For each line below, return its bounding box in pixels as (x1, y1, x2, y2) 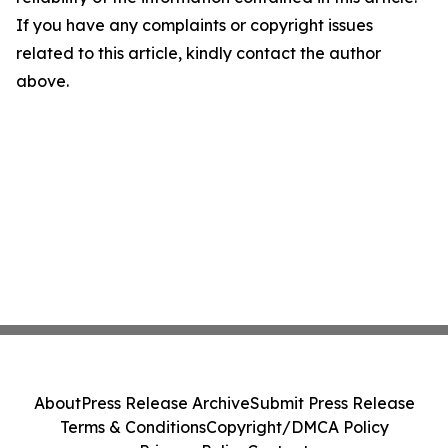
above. (16, 71, 69, 91)
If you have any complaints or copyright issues (16, 15, 373, 35)
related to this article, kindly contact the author (16, 43, 381, 63)
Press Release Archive (80, 393, 250, 413)
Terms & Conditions (59, 417, 206, 437)
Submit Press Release (249, 393, 415, 413)
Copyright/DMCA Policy (205, 417, 389, 437)
